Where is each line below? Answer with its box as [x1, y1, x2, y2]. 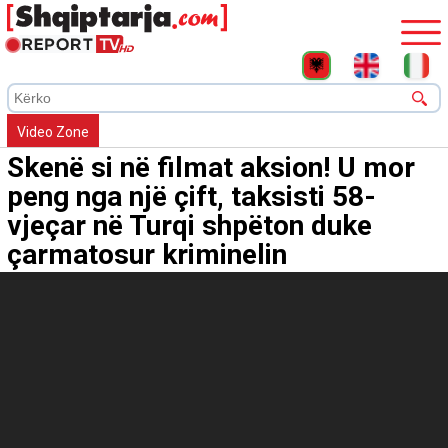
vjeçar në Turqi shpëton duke [7, 209, 372, 243]
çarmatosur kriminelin [7, 238, 287, 272]
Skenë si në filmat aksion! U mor [7, 151, 415, 185]
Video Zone [17, 124, 89, 141]
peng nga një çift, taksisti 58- [7, 180, 376, 214]
